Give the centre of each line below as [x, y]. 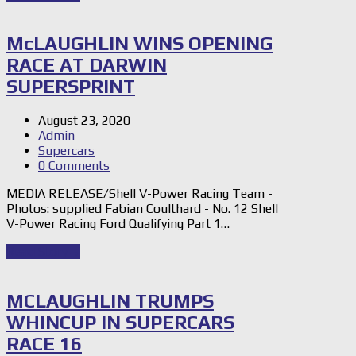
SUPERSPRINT [71, 87]
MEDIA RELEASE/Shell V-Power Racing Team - [139, 194]
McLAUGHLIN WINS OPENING [139, 44]
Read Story [37, 252]
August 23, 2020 [84, 121]
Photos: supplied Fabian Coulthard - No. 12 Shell [142, 209]
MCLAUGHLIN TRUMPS [110, 301]
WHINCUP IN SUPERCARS [120, 323]
